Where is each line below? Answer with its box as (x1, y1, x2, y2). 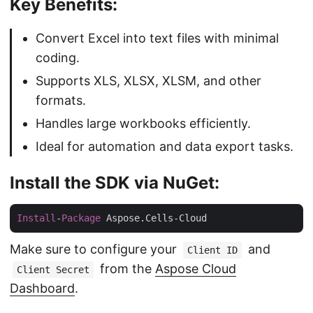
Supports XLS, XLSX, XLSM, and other (36, 73, 261, 88)
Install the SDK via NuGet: (10, 172, 219, 193)
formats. (36, 92, 86, 108)
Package (61, 212, 101, 224)
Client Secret (17, 263, 89, 275)
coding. (36, 50, 80, 65)
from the (96, 261, 155, 276)
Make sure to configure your (10, 241, 180, 256)
